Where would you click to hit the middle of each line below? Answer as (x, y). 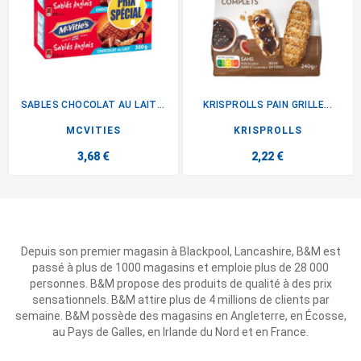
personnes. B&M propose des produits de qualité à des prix (180, 284)
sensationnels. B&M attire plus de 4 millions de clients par (180, 300)
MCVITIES (93, 130)
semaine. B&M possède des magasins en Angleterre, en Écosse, (180, 316)
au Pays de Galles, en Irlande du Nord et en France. (180, 332)
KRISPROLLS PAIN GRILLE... (268, 104)
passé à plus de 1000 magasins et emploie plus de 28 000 (180, 268)
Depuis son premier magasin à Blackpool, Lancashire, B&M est (180, 251)
